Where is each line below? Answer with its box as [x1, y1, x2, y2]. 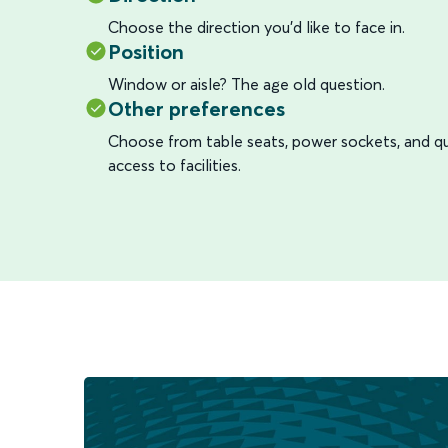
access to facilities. [108, 154, 241, 175]
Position [108, 38, 184, 64]
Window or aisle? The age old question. [108, 73, 385, 94]
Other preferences [108, 95, 285, 121]
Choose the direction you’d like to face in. [108, 16, 405, 37]
